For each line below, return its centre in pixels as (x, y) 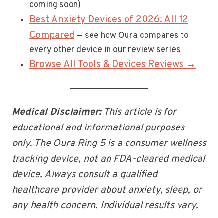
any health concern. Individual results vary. (105, 206)
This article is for (139, 113)
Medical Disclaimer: (56, 113)
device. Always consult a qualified (84, 175)
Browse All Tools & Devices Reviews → (112, 65)
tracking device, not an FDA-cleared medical (108, 159)
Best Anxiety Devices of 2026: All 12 (109, 20)
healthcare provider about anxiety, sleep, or (107, 191)
